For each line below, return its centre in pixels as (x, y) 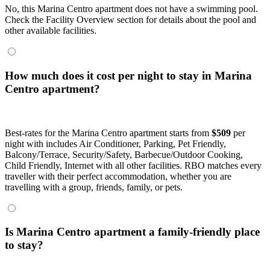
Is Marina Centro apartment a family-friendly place (132, 232)
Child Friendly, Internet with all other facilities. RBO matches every (133, 165)
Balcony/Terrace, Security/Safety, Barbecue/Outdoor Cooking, (124, 154)
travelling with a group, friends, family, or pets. (94, 187)
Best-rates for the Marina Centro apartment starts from (108, 133)
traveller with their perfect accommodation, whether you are (118, 176)
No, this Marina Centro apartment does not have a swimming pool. (131, 9)
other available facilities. (51, 31)
